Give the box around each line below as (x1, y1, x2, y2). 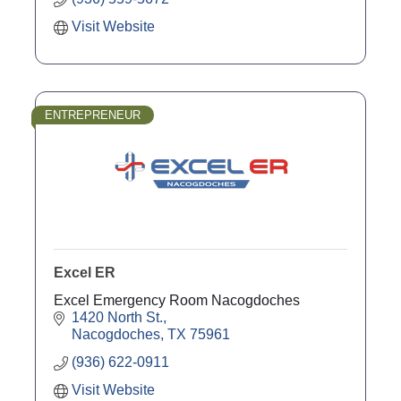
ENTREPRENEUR (45, 107, 141, 122)
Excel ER (54, 264, 115, 280)
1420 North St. (72, 309, 163, 325)
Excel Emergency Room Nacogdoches (54, 292, 300, 308)
